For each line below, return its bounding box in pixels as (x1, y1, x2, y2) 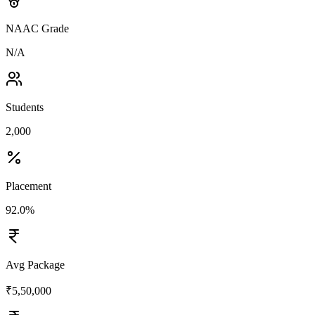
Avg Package (6, 258, 65, 271)
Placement (6, 179, 51, 192)
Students (6, 101, 44, 113)
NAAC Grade (6, 22, 69, 34)
